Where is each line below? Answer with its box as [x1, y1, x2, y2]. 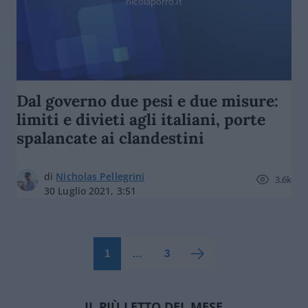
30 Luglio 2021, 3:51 [44, 184, 136, 197]
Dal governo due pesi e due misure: [16, 91, 278, 111]
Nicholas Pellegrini [56, 170, 145, 183]
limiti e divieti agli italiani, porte [16, 109, 265, 129]
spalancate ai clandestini [16, 128, 204, 148]
